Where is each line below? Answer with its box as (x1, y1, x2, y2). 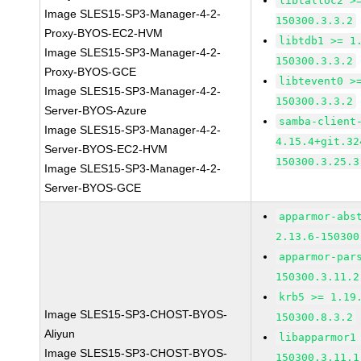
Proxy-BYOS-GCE (44, 65, 137, 78)
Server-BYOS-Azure (44, 104, 147, 117)
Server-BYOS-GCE (44, 181, 142, 194)
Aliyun (44, 327, 76, 340)
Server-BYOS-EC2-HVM (44, 143, 168, 156)
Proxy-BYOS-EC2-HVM (44, 27, 164, 39)
